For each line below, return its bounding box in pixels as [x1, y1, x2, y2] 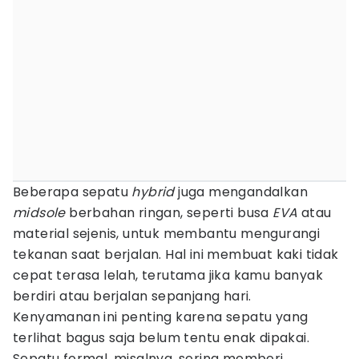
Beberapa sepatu [13, 183, 132, 201]
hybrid [131, 183, 175, 201]
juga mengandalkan [174, 183, 309, 201]
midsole [13, 204, 66, 222]
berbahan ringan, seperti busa [65, 204, 273, 222]
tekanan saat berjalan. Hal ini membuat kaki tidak [13, 245, 339, 264]
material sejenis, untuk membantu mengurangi [13, 224, 321, 243]
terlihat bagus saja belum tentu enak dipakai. [13, 329, 309, 347]
